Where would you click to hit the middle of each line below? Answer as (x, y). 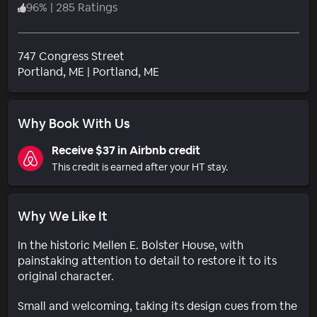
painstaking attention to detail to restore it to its (147, 260)
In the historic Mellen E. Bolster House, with (131, 245)
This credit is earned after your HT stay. (140, 167)
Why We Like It (63, 216)
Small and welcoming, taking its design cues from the (157, 306)
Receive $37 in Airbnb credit (126, 150)
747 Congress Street (71, 56)
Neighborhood (197, 71)
